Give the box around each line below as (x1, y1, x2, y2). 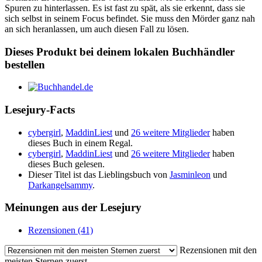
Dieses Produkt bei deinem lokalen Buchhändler (5, 45, 235, 58)
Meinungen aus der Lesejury (5, 201, 142, 214)
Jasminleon (170, 169, 211, 180)
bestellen (5, 58, 45, 71)
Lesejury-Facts (5, 103, 75, 116)
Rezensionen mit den (180, 245, 257, 256)
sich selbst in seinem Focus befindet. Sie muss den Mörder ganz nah (5, 13, 255, 23)
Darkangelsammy (28, 180, 92, 190)
